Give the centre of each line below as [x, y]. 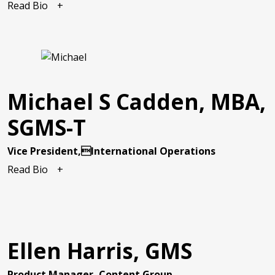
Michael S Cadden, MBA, [137, 102]
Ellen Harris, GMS [100, 251]
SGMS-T [47, 128]
